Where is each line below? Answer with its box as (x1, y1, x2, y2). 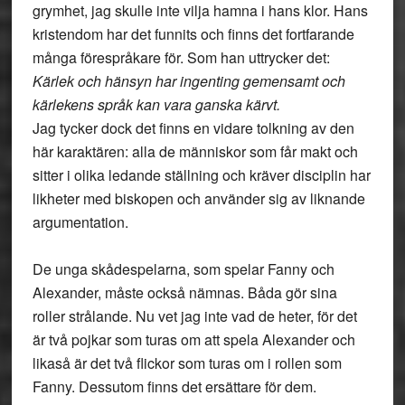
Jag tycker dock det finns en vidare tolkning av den (32, 118, 354, 138)
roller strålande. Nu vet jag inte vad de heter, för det (32, 306, 357, 326)
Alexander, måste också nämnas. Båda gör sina (32, 282, 337, 303)
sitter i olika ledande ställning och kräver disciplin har (32, 165, 371, 185)
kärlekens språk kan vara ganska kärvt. (32, 94, 280, 115)
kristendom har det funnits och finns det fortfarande (32, 24, 354, 44)
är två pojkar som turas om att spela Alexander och (32, 329, 355, 350)
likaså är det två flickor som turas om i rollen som (32, 353, 342, 373)
